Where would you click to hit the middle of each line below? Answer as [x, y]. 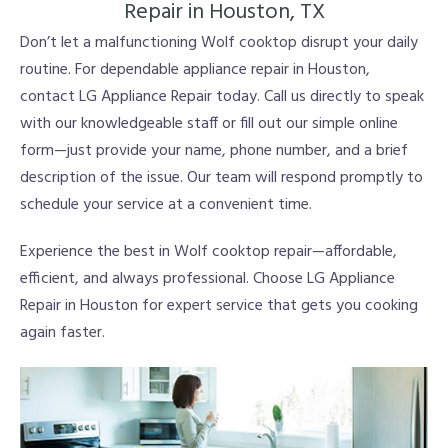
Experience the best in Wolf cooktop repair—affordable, [208, 252]
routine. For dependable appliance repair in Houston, [195, 70]
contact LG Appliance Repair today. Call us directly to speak [222, 97]
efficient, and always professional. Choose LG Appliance [207, 279]
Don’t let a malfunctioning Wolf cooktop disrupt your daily [219, 43]
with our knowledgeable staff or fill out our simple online [209, 124]
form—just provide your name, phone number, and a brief [214, 151]
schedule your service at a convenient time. [166, 205]
